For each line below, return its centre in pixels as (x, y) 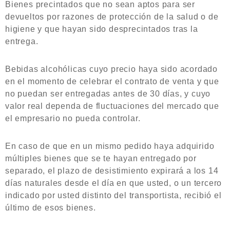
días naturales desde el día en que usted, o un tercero (114, 183)
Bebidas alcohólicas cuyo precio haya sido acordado (111, 69)
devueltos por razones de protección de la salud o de (112, 17)
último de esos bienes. (51, 208)
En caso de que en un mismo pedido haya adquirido (110, 146)
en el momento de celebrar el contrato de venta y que (112, 81)
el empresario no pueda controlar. (73, 118)
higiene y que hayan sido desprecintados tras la (102, 29)
